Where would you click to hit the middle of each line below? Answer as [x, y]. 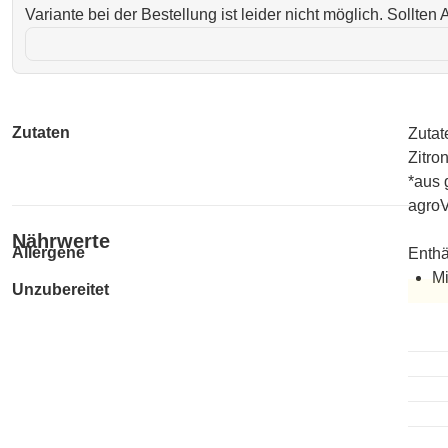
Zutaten [41, 132]
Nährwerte [61, 241]
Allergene [48, 252]
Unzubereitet [60, 289]
